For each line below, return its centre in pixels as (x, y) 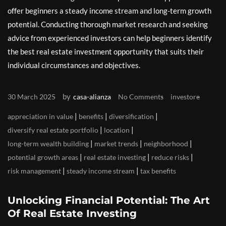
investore (185, 96)
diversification (131, 116)
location (117, 130)
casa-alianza (92, 96)
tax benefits (158, 171)
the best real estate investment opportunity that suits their (106, 51)
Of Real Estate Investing (72, 213)
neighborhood (166, 143)
